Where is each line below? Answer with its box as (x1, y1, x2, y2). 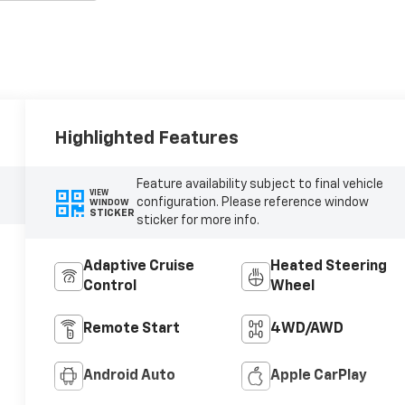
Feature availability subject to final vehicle (136, 178, 383, 192)
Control (83, 279, 137, 295)
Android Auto (83, 369, 176, 384)
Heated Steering (269, 259, 387, 275)
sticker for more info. (136, 214, 259, 228)
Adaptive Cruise (83, 259, 195, 275)
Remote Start (83, 322, 181, 337)
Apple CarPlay (269, 369, 367, 384)
